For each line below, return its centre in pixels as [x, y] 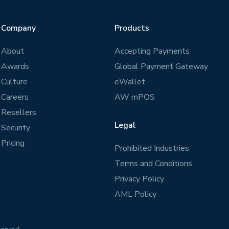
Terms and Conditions [153, 164]
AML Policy [135, 194]
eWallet [130, 82]
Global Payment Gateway [161, 66]
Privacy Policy [139, 179]
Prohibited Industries [152, 148]
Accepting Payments [152, 51]
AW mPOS [135, 97]
